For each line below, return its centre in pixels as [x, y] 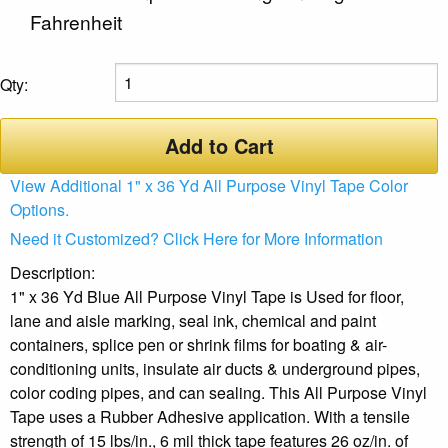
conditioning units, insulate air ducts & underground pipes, [215, 368]
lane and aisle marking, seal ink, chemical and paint [193, 320]
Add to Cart [219, 145]
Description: [52, 272]
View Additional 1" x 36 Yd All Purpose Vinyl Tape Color [209, 185]
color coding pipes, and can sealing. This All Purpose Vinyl [218, 392]
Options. [39, 209]
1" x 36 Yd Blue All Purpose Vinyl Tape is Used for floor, [207, 296]
